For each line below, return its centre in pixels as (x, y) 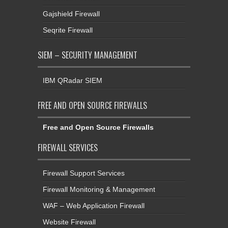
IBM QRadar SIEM (73, 80)
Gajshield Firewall (71, 13)
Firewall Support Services (84, 173)
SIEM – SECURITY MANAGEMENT (88, 55)
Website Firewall (69, 222)
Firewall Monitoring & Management (99, 189)
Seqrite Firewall (68, 30)
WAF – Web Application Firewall (94, 205)
